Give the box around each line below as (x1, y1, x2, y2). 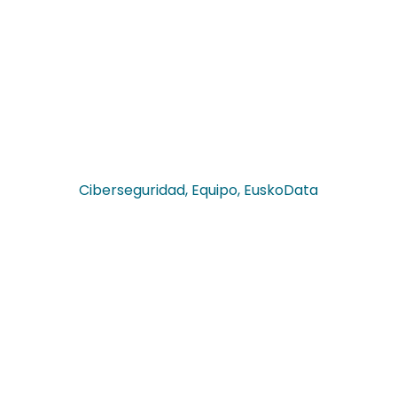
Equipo (191, 179, 237, 200)
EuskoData (244, 179, 318, 200)
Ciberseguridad (79, 179, 185, 200)
